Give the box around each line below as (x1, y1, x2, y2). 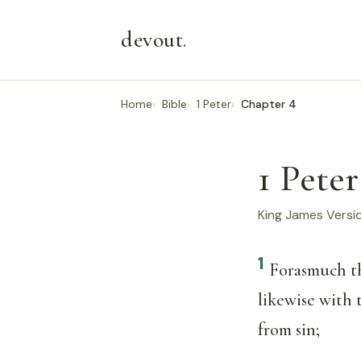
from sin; (258, 319, 320, 341)
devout (121, 26, 183, 53)
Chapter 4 (241, 97, 297, 111)
